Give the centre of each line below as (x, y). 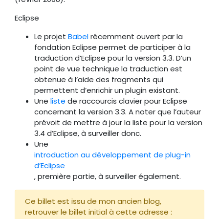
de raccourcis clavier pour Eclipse (126, 101)
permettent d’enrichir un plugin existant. (107, 90)
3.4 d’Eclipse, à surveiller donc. (88, 133)
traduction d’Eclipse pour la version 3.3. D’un (113, 58)
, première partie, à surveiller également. (108, 176)
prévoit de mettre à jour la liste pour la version (118, 122)
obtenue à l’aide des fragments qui (99, 79)
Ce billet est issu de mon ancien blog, (93, 201)
